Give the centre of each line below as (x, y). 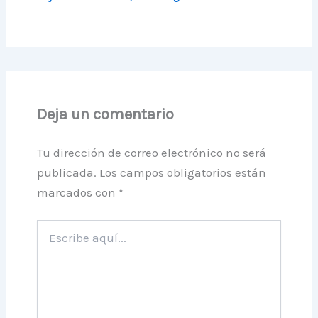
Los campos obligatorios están (182, 172)
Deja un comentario (105, 114)
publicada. (66, 172)
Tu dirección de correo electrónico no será (151, 152)
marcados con (77, 192)
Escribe (53, 226)
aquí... (48, 241)
